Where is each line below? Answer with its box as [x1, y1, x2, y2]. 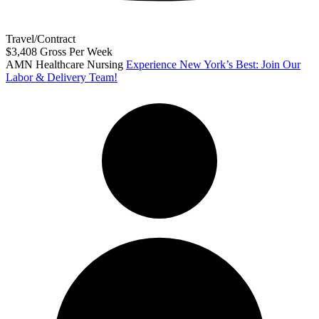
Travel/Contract [6, 33, 75, 46]
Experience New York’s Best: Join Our [126, 58, 300, 71]
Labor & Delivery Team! [6, 71, 117, 84]
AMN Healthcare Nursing [6, 58, 123, 71]
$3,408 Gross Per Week [6, 46, 113, 58]
